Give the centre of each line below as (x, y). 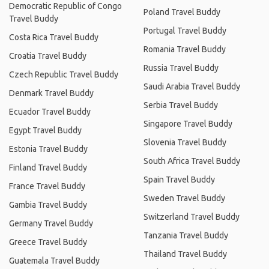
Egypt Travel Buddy (45, 130)
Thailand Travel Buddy (185, 254)
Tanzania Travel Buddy (186, 235)
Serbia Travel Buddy (181, 105)
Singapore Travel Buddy (188, 124)
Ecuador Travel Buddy (50, 112)
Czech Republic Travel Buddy (64, 74)
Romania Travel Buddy (185, 49)
